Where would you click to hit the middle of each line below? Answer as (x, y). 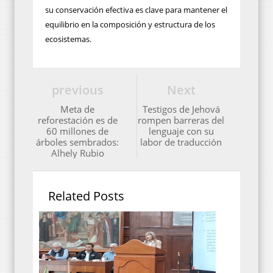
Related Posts (86, 196)
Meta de (77, 109)
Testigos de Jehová (181, 109)
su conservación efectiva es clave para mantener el (136, 10)
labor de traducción (181, 142)
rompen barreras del (181, 120)
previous (77, 90)
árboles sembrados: (77, 142)
